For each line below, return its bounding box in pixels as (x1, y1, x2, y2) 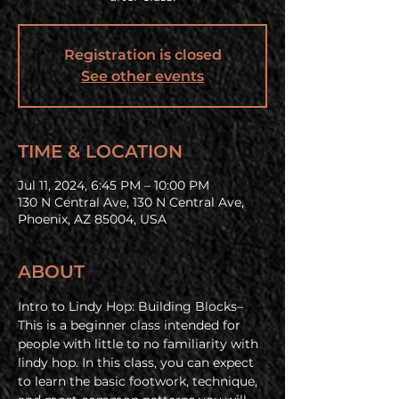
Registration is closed (63, 46, 222, 63)
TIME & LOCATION (18, 141, 183, 162)
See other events (81, 68, 204, 85)
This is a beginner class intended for (18, 317, 244, 333)
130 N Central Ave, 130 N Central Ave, (18, 194, 244, 210)
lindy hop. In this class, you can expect (18, 354, 257, 370)
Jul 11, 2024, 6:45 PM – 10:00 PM (18, 177, 209, 193)
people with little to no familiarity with (18, 336, 262, 352)
